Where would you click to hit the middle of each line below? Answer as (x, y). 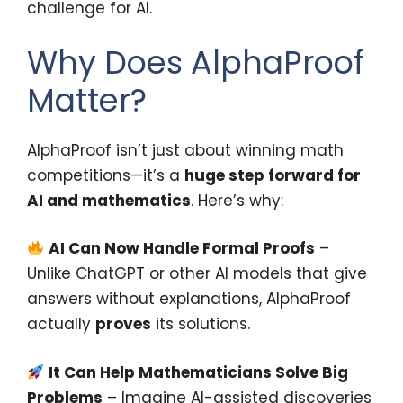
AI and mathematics (109, 200)
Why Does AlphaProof (195, 62)
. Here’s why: (237, 200)
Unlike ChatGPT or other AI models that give (197, 274)
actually (61, 324)
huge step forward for (273, 175)
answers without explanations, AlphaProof (189, 299)
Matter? (87, 100)
